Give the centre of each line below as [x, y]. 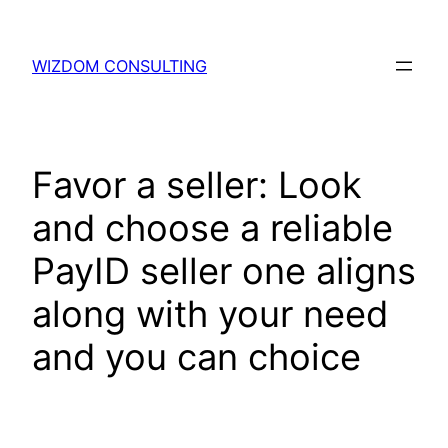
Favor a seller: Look [197, 185]
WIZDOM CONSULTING [119, 66]
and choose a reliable [212, 228]
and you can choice [196, 357]
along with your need [210, 314]
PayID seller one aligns [224, 271]
